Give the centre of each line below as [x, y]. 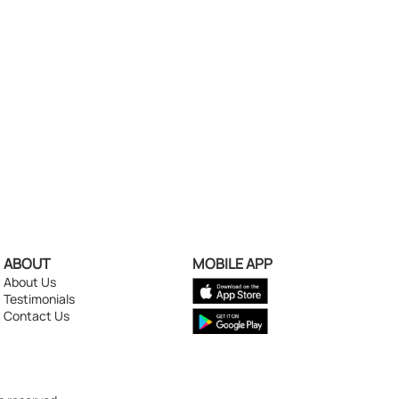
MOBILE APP [232, 263]
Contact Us [37, 315]
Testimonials [40, 298]
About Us [30, 281]
